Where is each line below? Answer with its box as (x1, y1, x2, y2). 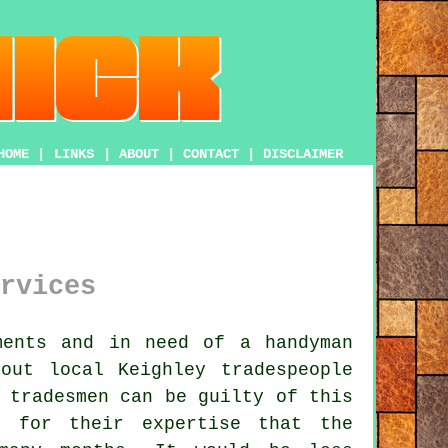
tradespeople (221, 359, 353, 380)
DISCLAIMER (263, 146, 343, 162)
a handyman (239, 332, 353, 353)
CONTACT (183, 146, 239, 162)
